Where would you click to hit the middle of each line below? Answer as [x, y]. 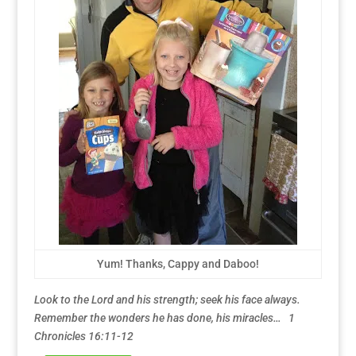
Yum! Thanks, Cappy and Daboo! [178, 263]
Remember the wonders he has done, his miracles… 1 [164, 317]
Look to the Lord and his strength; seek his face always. [167, 299]
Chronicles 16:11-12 [83, 336]
